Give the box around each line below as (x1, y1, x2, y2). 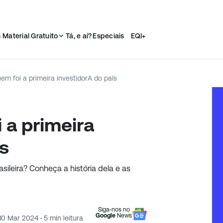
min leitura (48, 214, 83, 222)
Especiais (93, 32, 124, 40)
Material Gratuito (2, 32, 58, 40)
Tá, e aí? (66, 32, 92, 40)
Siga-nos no (98, 206, 130, 213)
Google (96, 212, 115, 219)
